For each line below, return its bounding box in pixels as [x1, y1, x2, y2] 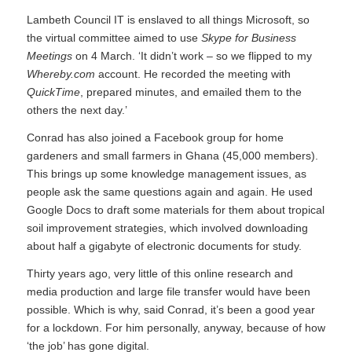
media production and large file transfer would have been [26, 284, 310, 298]
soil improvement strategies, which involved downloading [26, 221, 308, 234]
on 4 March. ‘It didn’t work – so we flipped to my [71, 49, 312, 62]
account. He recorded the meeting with [94, 68, 291, 80]
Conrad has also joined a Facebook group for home [26, 130, 284, 144]
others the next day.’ [26, 104, 127, 116]
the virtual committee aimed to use [26, 31, 201, 44]
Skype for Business [200, 31, 296, 44]
